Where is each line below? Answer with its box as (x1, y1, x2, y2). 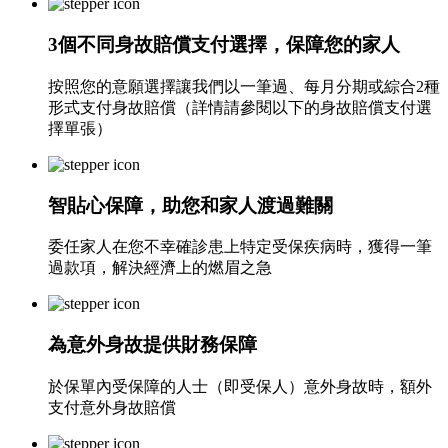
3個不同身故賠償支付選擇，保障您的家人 (48, 34, 400, 56)
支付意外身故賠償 (48, 398, 176, 416)
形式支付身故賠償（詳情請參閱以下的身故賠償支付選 (48, 98, 432, 116)
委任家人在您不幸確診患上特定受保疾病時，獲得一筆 (48, 238, 432, 256)
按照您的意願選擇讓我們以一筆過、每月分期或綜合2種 (48, 77, 440, 95)
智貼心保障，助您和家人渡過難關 (48, 194, 333, 216)
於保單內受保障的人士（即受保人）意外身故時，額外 (48, 377, 432, 395)
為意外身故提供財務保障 (48, 334, 257, 356)
